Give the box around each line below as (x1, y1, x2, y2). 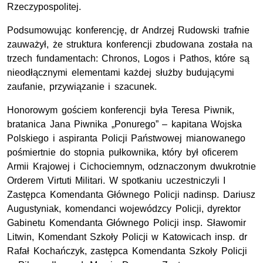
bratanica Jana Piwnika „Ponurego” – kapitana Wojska (7, 119, 242, 130)
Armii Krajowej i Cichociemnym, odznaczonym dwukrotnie (7, 161, 256, 172)
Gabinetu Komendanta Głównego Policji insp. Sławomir (7, 218, 246, 228)
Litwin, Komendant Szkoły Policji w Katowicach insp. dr (7, 232, 247, 242)
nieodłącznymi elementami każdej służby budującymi (7, 68, 235, 78)
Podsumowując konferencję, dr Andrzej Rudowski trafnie (7, 25, 249, 36)
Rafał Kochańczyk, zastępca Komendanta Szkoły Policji (7, 246, 247, 257)
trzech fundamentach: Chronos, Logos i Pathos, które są (7, 53, 249, 64)
